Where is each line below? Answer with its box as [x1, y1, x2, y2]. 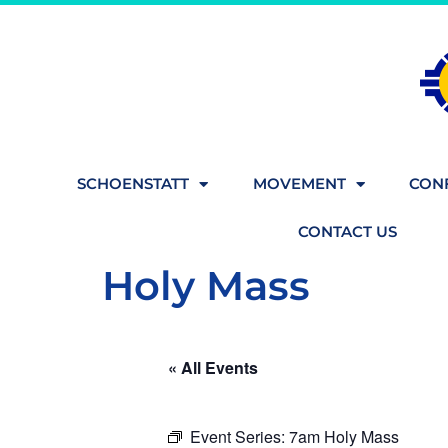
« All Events [168, 356, 258, 379]
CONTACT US [297, 222, 397, 241]
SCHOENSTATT [77, 174, 190, 193]
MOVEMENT [252, 174, 346, 193]
